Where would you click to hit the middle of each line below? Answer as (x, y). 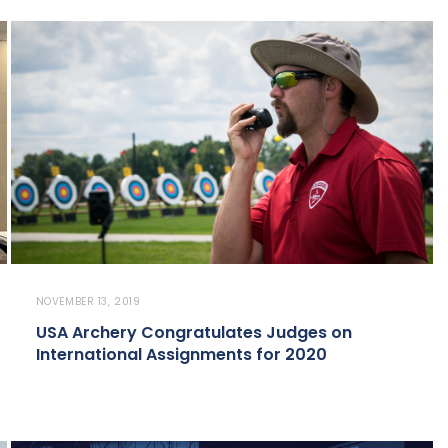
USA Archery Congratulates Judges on (193, 333)
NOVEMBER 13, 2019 (88, 302)
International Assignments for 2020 (181, 355)
